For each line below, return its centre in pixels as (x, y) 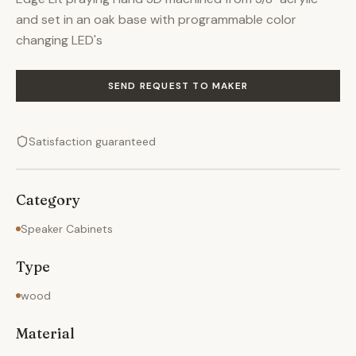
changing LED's (59, 40)
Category (48, 200)
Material (45, 333)
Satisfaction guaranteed (92, 141)
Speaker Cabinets (67, 229)
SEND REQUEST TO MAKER (178, 86)
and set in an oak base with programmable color (156, 19)
